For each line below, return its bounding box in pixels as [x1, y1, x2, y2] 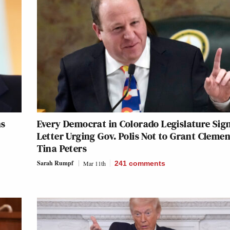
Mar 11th [83, 159, 106, 168]
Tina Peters [36, 141, 87, 156]
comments [128, 159, 165, 168]
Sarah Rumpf [36, 159, 73, 168]
